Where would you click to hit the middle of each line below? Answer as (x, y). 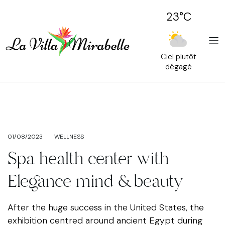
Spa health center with (88, 159)
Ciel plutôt (179, 57)
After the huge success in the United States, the (106, 207)
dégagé (179, 67)
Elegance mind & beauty (95, 181)
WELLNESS (69, 137)
